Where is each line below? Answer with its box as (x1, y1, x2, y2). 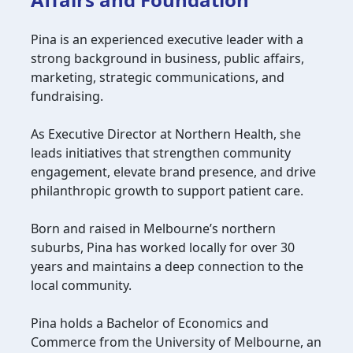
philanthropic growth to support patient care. (31, 181, 303, 199)
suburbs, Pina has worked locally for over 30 (31, 238, 295, 256)
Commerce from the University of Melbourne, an (31, 333, 321, 351)
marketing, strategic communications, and (31, 68, 284, 86)
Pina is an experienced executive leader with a (31, 30, 303, 48)
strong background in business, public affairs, (31, 49, 304, 67)
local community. (31, 276, 132, 294)
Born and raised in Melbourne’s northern (31, 219, 276, 237)
